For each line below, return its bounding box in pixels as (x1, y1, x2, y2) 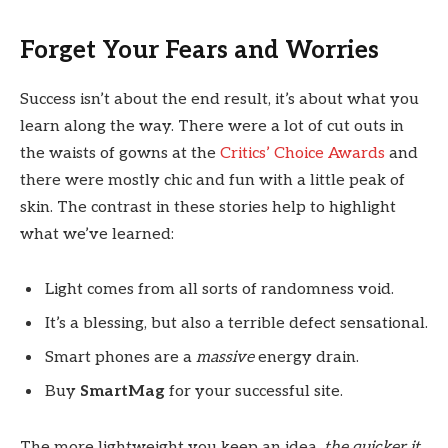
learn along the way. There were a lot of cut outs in (20, 116, 404, 136)
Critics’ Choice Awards (220, 143, 385, 163)
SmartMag (80, 382, 165, 402)
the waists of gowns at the (20, 143, 220, 163)
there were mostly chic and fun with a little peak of (20, 170, 405, 190)
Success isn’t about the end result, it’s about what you (20, 89, 419, 109)
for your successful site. (165, 382, 343, 402)
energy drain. (254, 348, 359, 368)
